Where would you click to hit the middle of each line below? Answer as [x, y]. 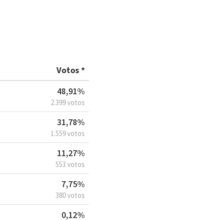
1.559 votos [68, 134]
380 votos [70, 195]
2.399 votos [68, 103]
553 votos [70, 165]
